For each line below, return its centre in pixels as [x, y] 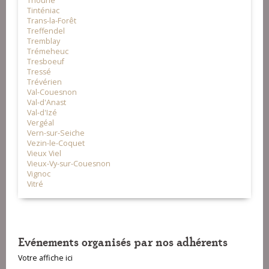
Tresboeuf [46, 62]
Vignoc [39, 174]
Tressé [39, 72]
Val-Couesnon [52, 92]
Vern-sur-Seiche [56, 133]
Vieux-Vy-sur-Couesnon [69, 164]
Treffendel [46, 31]
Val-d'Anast [47, 103]
